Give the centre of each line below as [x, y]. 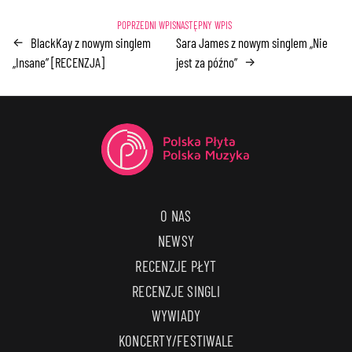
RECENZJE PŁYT [176, 266]
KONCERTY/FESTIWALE [176, 341]
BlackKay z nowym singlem [91, 42]
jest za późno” [206, 62]
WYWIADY [176, 316]
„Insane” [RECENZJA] [59, 62]
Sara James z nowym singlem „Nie [251, 42]
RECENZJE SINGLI [176, 291]
